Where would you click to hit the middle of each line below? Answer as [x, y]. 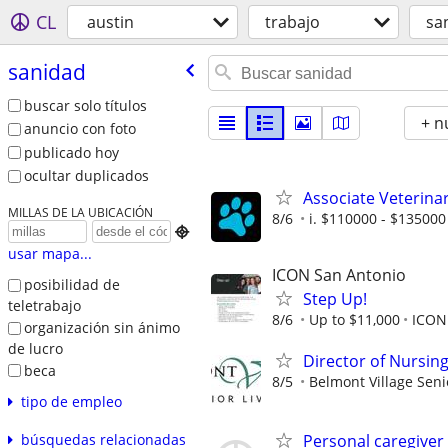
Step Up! [335, 299]
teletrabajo [44, 305]
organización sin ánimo [101, 327]
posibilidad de [71, 285]
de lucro [35, 348]
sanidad [46, 71]
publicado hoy [71, 152]
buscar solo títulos [85, 105]
